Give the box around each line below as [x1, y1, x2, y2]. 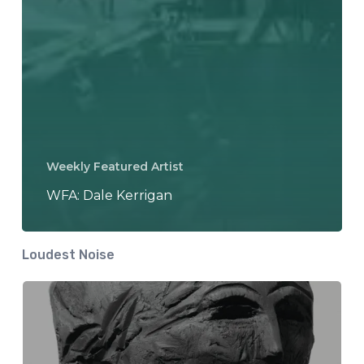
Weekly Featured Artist [45, 158, 184, 174]
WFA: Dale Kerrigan [45, 187, 172, 203]
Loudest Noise [21, 246, 115, 262]
